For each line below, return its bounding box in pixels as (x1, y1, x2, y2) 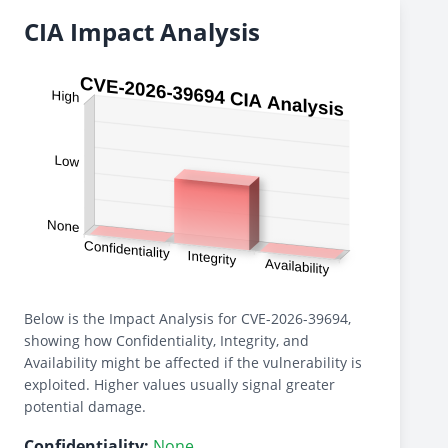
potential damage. (24, 397, 146, 416)
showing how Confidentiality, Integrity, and (24, 331, 309, 350)
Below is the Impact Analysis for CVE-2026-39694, (24, 309, 351, 328)
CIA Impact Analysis (24, 15, 260, 48)
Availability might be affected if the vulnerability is (24, 353, 362, 372)
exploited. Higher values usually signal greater (24, 375, 335, 394)
